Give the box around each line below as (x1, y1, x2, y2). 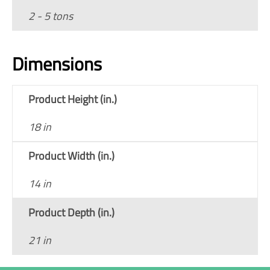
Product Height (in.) (28, 90, 117, 107)
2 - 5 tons (28, 7, 73, 24)
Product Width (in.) (28, 147, 115, 164)
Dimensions (12, 49, 102, 78)
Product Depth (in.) (28, 204, 115, 221)
